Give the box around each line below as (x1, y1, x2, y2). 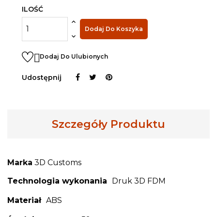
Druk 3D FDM (112, 176, 166, 186)
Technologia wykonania (7, 176, 107, 186)
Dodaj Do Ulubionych (40, 53, 108, 61)
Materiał (7, 195, 41, 205)
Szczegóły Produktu (52, 117, 165, 131)
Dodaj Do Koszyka (85, 25, 143, 32)
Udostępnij (22, 73, 62, 82)
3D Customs (34, 157, 81, 167)
